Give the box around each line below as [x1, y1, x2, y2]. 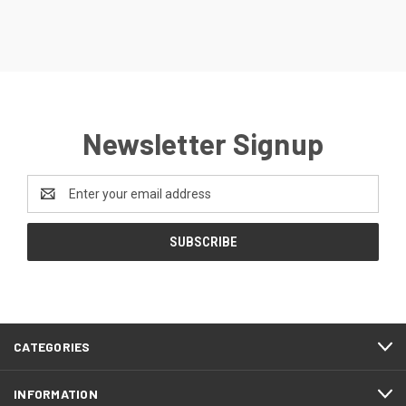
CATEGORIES [14, 339, 91, 355]
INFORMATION [14, 386, 98, 402]
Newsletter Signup [82, 126, 324, 161]
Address [27, 196, 75, 211]
